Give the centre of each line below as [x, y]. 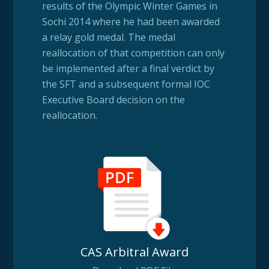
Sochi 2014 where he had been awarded [131, 21]
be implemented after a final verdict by [128, 68]
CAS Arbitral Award [134, 252]
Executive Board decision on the [113, 99]
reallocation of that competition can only [133, 53]
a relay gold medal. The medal [108, 37]
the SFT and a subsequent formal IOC [126, 84]
